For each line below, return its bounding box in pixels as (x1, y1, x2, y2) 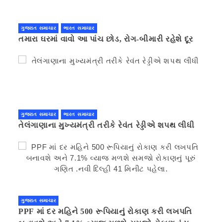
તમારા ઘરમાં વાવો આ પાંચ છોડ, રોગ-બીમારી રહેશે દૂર (18, 34, 194, 43)
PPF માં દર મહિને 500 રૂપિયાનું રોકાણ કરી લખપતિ (18, 207, 193, 216)
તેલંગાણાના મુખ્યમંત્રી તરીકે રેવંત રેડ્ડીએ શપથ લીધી (18, 120, 195, 129)
